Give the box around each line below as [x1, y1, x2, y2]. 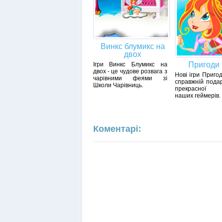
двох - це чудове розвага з [93, 68, 167, 75]
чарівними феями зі [93, 75, 167, 82]
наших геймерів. [174, 92, 221, 99]
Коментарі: [93, 124, 141, 134]
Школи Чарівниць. [93, 82, 143, 89]
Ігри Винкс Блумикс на [93, 61, 167, 68]
